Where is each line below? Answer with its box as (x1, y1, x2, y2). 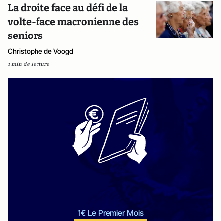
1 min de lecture (8, 60, 49, 68)
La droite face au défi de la (8, 2, 128, 14)
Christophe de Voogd (8, 47, 73, 56)
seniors (8, 30, 43, 42)
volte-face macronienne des (8, 16, 139, 28)
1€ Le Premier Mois (77, 208, 144, 218)
